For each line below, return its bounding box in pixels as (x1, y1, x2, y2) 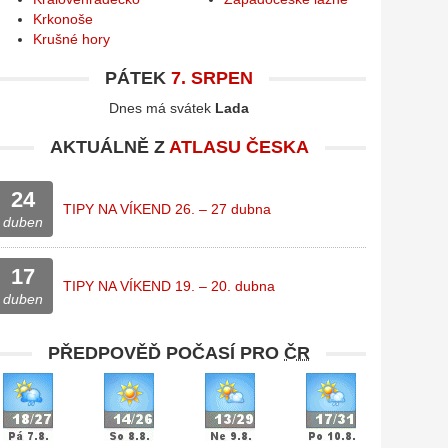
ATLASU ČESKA (168, 137, 309, 158)
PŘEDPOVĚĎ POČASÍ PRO (48, 343, 285, 364)
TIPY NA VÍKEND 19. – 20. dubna (62, 278, 275, 295)
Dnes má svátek (109, 100, 216, 117)
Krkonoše (32, 11, 93, 28)
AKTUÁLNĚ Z (49, 137, 169, 158)
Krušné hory (32, 31, 110, 48)
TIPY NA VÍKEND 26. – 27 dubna (62, 201, 271, 218)
